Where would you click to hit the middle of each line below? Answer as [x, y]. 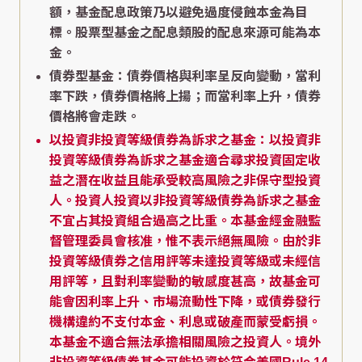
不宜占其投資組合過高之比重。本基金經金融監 [185, 221]
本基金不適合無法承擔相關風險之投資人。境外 [185, 342]
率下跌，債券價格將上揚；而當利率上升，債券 [185, 96]
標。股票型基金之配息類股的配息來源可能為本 [185, 32]
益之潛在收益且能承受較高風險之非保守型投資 [185, 180]
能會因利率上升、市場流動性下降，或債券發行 [185, 301]
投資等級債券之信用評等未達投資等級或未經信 [185, 261]
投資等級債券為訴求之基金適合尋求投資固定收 [185, 160]
